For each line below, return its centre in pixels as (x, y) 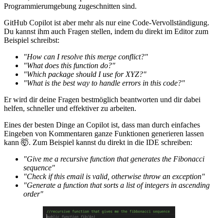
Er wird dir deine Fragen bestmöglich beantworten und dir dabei (102, 100)
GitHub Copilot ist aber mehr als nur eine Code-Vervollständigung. (107, 23)
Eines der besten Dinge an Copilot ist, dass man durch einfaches (102, 125)
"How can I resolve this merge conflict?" (86, 57)
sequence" (39, 168)
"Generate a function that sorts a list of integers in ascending (117, 185)
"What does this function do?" (69, 66)
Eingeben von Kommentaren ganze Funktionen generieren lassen (104, 134)
